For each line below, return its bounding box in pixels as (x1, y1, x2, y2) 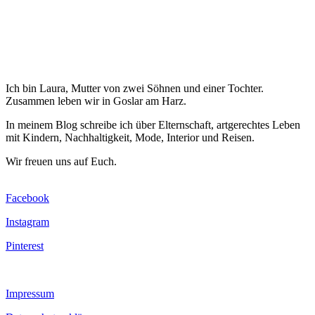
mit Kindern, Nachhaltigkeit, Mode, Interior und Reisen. (6, 131, 255, 144)
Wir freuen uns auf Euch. (6, 155, 117, 168)
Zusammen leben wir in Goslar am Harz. (6, 95, 186, 108)
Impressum (6, 288, 54, 300)
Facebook (6, 192, 49, 205)
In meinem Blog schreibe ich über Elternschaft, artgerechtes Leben (6, 119, 300, 131)
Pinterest (6, 240, 44, 252)
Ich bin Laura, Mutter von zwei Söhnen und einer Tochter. (6, 82, 264, 95)
